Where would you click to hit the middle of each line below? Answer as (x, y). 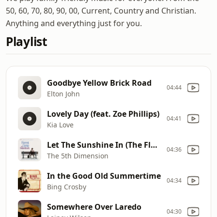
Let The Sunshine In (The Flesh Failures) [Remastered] (154, 145)
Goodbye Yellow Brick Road (99, 83)
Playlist (27, 41)
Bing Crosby (67, 186)
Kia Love (60, 124)
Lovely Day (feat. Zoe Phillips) (103, 114)
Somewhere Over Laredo (94, 207)
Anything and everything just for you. (74, 23)
